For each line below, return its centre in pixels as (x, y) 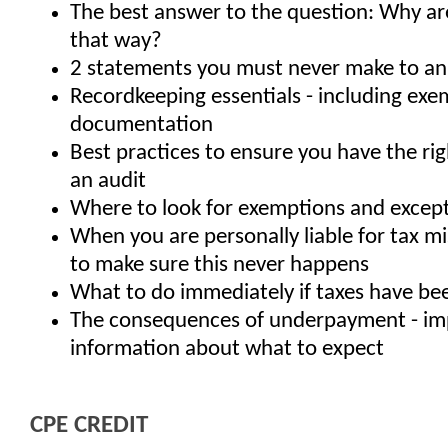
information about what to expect (227, 349)
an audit (108, 181)
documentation (141, 125)
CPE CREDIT (89, 425)
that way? (116, 41)
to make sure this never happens (219, 265)
